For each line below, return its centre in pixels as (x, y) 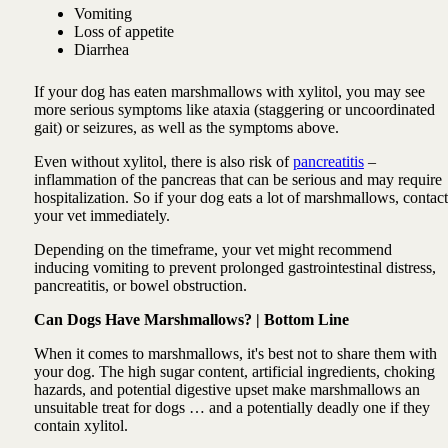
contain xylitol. (80, 425)
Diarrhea (101, 49)
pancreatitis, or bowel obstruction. (140, 285)
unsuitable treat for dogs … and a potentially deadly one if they (231, 407)
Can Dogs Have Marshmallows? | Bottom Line (191, 319)
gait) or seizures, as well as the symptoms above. (186, 127)
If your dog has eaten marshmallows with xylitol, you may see (229, 91)
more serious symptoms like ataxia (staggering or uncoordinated (234, 109)
